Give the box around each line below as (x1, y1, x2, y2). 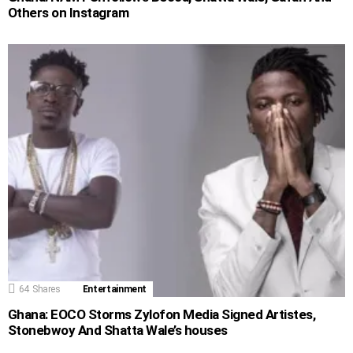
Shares (32, 284, 61, 295)
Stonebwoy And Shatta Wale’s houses (8, 322, 228, 339)
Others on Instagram (8, 4, 129, 20)
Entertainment (82, 284, 147, 295)
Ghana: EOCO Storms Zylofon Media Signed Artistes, (8, 307, 316, 323)
